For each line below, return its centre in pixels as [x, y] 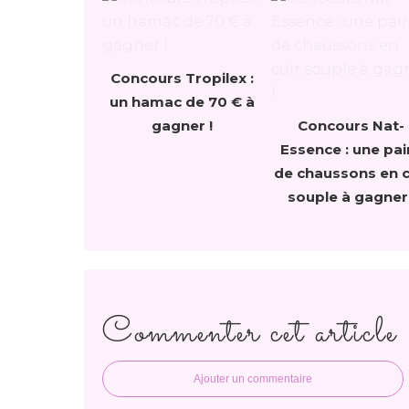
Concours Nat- [351, 126]
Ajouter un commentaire [253, 379]
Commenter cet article [250, 333]
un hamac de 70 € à [182, 102]
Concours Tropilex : [182, 78]
